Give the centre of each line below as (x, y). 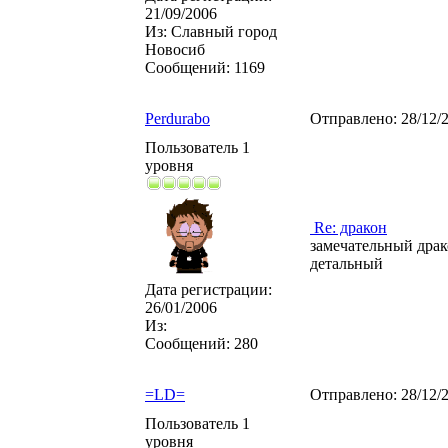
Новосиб (175, 49)
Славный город (222, 31)
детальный (346, 263)
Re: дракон (348, 227)
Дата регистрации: (208, 289)
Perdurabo (177, 118)
